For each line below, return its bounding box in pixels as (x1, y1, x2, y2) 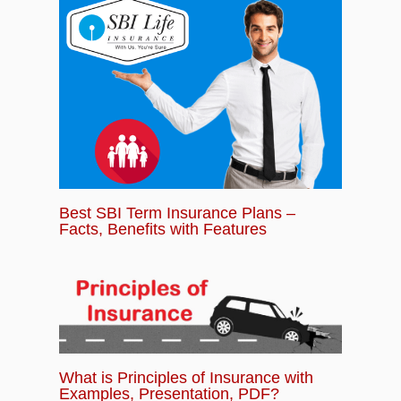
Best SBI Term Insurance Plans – (58, 203, 295, 223)
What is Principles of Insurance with (58, 367, 313, 387)
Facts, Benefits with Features (58, 219, 267, 239)
